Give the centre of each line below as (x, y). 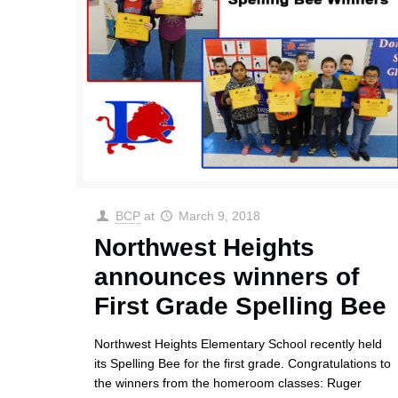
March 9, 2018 (220, 216)
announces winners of (227, 277)
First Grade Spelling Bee (241, 306)
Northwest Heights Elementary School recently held (239, 344)
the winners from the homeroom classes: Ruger (228, 383)
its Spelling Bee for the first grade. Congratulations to (243, 364)
